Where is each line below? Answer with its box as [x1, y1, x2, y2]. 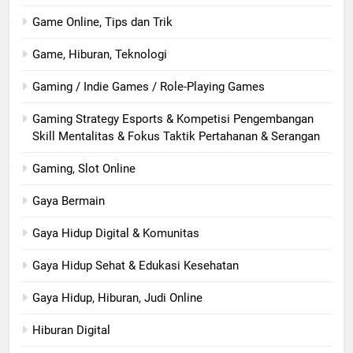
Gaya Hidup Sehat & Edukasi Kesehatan [32, 258, 239, 273]
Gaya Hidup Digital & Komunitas [32, 225, 199, 240]
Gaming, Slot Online [32, 161, 136, 176]
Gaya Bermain [32, 193, 105, 208]
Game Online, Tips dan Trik [32, 14, 173, 29]
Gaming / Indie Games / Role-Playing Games [32, 79, 265, 94]
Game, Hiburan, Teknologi [32, 46, 167, 61]
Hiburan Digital [32, 322, 110, 337]
